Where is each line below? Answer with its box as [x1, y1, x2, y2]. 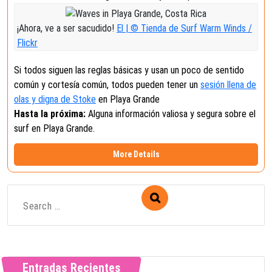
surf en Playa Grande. [14, 122, 95, 134]
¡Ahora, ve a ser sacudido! [17, 22, 117, 34]
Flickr [17, 36, 38, 49]
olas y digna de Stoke [14, 93, 96, 105]
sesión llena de [200, 78, 256, 90]
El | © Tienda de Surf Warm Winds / [117, 22, 252, 34]
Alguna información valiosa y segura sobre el [86, 107, 256, 120]
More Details [112, 149, 160, 159]
